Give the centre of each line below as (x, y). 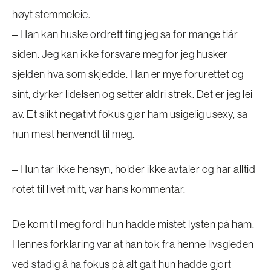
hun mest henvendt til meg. (73, 134)
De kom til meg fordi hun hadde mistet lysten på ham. (133, 224)
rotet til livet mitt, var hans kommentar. (99, 189)
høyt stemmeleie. (51, 14)
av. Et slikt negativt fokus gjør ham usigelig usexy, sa (130, 114)
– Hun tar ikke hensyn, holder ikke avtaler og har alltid (134, 169)
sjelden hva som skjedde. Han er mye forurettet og (128, 74)
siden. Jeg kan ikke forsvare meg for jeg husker (120, 54)
